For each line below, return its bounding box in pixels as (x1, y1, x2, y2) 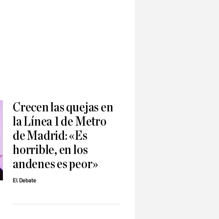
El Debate (13, 177, 36, 184)
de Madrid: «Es (13, 129, 88, 143)
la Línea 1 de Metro (13, 115, 107, 129)
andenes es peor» (13, 157, 98, 171)
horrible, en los (13, 143, 88, 157)
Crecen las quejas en (13, 101, 113, 114)
